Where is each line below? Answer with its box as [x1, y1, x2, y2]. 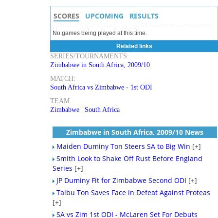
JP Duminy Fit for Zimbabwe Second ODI [56, 176, 187, 185]
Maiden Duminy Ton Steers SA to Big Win [56, 142, 191, 151]
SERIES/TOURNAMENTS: [50, 53, 129, 60]
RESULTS [129, 11, 159, 20]
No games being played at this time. [53, 30, 147, 36]
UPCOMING [85, 11, 124, 20]
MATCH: [50, 75, 76, 82]
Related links [116, 43, 152, 50]
